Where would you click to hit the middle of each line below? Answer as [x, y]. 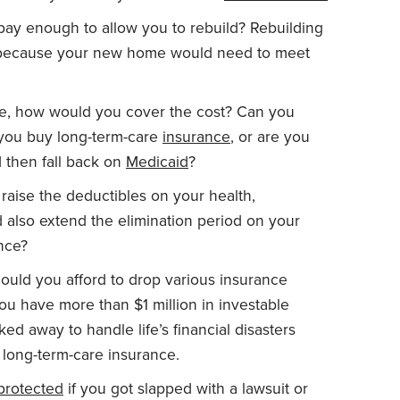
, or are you [270, 137]
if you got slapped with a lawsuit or [186, 388]
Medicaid [157, 162]
